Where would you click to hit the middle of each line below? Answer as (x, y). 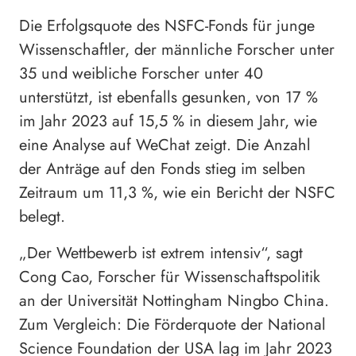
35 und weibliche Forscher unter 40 (141, 73)
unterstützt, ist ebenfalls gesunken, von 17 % (168, 97)
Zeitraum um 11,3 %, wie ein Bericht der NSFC (177, 192)
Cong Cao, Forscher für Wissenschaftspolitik (170, 277)
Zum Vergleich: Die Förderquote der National (172, 324)
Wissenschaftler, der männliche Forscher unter (177, 49)
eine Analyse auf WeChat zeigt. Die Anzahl (165, 145)
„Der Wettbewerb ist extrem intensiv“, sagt (161, 253)
